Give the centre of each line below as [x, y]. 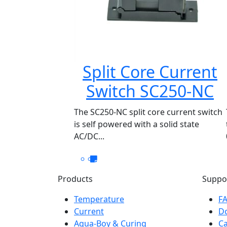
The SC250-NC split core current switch [148, 112]
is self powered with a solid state [137, 124]
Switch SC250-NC [150, 91]
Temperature [99, 199]
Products [75, 179]
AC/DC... [89, 136]
